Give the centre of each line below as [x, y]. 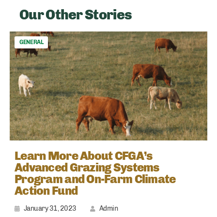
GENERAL [31, 42]
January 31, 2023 [50, 208]
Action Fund [46, 190]
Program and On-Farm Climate [95, 179]
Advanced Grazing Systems [87, 167]
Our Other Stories [76, 15]
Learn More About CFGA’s [84, 155]
